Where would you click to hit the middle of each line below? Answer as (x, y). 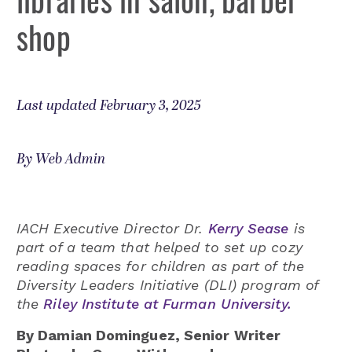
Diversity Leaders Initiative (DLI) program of (168, 284)
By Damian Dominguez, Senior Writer (149, 335)
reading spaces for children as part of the (160, 266)
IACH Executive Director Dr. (112, 228)
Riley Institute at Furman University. (167, 303)
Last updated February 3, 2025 (109, 105)
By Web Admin (61, 159)
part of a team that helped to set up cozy (159, 247)
